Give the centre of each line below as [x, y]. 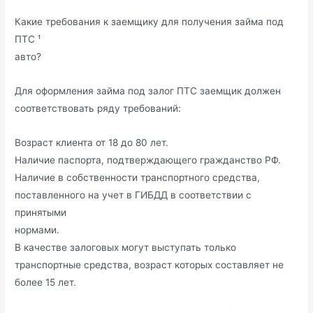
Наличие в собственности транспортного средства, [138, 177]
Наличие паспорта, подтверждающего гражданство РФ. [148, 160]
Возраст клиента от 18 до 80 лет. [92, 142]
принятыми [41, 212]
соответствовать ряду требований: [98, 108]
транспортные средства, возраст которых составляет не [150, 264]
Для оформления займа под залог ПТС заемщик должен [148, 90]
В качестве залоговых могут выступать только [126, 247]
